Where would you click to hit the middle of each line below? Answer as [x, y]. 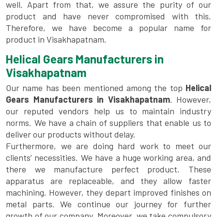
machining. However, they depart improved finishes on [108, 193]
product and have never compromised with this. [108, 16]
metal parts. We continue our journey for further [108, 204]
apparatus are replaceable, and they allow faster [108, 181]
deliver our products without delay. [71, 134]
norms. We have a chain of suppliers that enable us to [108, 123]
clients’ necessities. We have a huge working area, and [108, 158]
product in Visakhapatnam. [56, 39]
